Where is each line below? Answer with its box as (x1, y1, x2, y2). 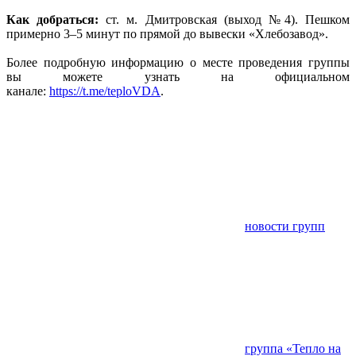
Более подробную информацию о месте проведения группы (6, 55, 350, 69)
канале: (6, 83, 49, 98)
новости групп (245, 219, 325, 233)
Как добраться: (6, 12, 99, 26)
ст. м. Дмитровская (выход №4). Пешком (99, 12, 350, 26)
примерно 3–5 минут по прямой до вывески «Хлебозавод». (6, 26, 328, 41)
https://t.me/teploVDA (49, 83, 161, 98)
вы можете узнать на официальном (6, 69, 350, 83)
